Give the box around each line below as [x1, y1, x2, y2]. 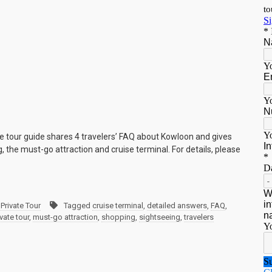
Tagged [64, 201, 92, 211]
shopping [101, 212, 135, 222]
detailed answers [147, 201, 207, 211]
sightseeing [139, 212, 180, 222]
